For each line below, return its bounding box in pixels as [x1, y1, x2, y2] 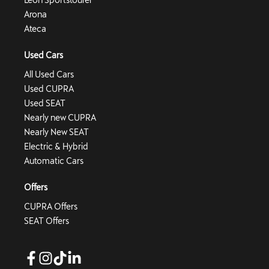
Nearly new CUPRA [24, 112, 96, 122]
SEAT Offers [24, 215, 69, 226]
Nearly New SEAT [24, 126, 89, 137]
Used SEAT [24, 97, 65, 108]
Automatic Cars [24, 155, 83, 166]
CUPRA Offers [24, 201, 77, 211]
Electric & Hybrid [24, 141, 88, 151]
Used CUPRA [24, 83, 74, 94]
